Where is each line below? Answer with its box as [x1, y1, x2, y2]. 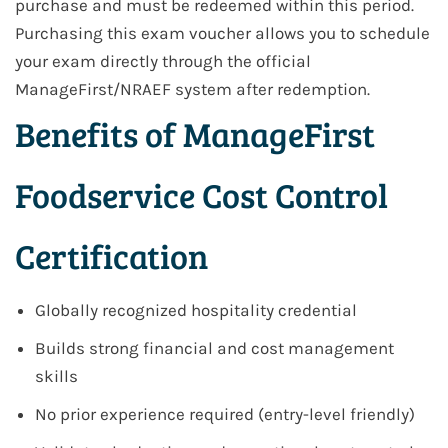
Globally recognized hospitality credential [35, 300, 357, 321]
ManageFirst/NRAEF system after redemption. [15, 79, 370, 100]
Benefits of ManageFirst [15, 110, 375, 158]
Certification [15, 232, 208, 280]
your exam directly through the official [15, 51, 311, 72]
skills [35, 366, 78, 387]
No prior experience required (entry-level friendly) [35, 404, 415, 425]
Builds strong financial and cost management [35, 338, 394, 359]
